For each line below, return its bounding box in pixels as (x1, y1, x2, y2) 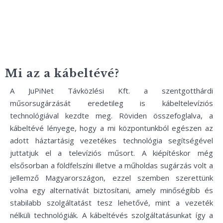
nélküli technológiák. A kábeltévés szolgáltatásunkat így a (10, 210, 213, 220)
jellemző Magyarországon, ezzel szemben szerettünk (10, 173, 213, 183)
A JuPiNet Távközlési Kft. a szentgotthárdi (10, 86, 213, 96)
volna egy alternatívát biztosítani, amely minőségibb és (10, 185, 213, 195)
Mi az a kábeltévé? (5, 67, 119, 80)
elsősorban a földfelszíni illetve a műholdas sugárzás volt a (10, 160, 213, 170)
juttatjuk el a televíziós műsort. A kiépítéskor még (10, 148, 213, 158)
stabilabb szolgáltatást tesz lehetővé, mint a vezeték (10, 198, 213, 208)
